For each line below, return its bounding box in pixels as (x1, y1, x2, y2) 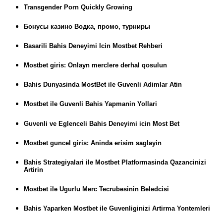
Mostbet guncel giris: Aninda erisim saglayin (24, 139, 162, 147)
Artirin (24, 166, 43, 173)
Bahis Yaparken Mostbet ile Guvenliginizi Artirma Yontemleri (24, 205, 210, 213)
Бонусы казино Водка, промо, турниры (24, 22, 150, 30)
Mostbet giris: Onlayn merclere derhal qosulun (24, 61, 167, 69)
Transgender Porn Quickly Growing (24, 3, 132, 11)
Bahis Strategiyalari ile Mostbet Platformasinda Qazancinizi (24, 158, 206, 166)
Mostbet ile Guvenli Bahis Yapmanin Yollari (24, 100, 157, 108)
